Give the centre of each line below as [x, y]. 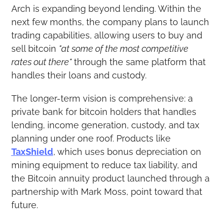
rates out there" [41, 62]
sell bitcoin [35, 48]
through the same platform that [138, 62]
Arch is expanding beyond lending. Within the [106, 8]
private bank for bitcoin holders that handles [104, 111]
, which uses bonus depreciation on [127, 151]
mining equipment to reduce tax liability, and [104, 165]
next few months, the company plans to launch [110, 22]
